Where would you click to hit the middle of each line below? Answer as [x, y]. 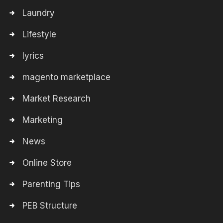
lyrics [33, 56]
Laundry [39, 13]
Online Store [47, 163]
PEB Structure [50, 206]
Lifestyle [39, 34]
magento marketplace [66, 77]
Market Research [56, 99]
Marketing [43, 120]
